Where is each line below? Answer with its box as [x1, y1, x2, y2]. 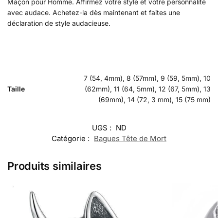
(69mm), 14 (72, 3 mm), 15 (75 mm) [98, 95, 211, 104]
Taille [7, 84, 25, 93]
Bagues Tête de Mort [94, 133, 166, 143]
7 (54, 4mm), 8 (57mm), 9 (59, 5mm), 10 [84, 73, 211, 82]
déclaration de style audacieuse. [7, 18, 110, 27]
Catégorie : [52, 133, 91, 143]
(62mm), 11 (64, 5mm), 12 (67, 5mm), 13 [85, 84, 211, 93]
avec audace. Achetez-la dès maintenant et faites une [7, 8, 180, 17]
